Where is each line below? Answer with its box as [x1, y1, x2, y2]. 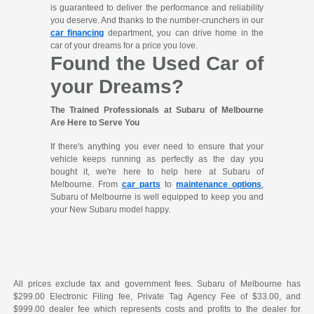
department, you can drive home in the [104, 28, 264, 39]
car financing [50, 28, 104, 39]
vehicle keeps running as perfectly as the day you [50, 154, 264, 165]
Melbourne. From [50, 179, 122, 190]
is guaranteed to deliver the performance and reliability [50, 3, 264, 13]
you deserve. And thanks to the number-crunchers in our [50, 15, 264, 26]
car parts [121, 179, 161, 190]
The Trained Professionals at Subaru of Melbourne [50, 105, 264, 116]
